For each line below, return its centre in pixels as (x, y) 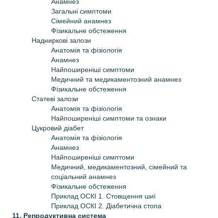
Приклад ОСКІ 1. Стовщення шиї (103, 196)
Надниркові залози (61, 40)
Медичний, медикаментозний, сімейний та (119, 167)
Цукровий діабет (58, 128)
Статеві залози (55, 99)
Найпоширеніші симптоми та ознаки (109, 118)
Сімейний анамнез (81, 21)
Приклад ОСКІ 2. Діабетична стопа (106, 206)
